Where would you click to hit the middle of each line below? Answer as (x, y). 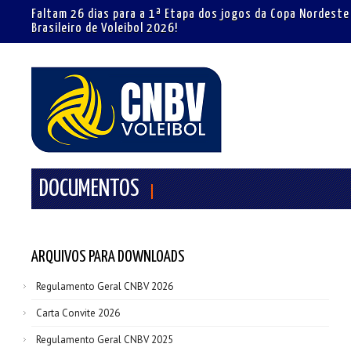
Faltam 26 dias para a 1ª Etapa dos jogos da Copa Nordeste (190, 14)
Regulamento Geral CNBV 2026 (105, 286)
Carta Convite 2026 (78, 313)
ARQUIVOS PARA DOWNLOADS (108, 257)
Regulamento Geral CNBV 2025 (105, 340)
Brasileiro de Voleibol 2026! (105, 29)
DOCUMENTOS (89, 189)
